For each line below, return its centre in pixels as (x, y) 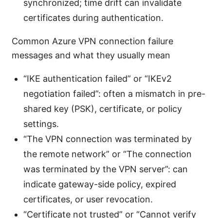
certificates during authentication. (93, 18)
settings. (41, 124)
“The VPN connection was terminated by (108, 139)
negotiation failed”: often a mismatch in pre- (114, 94)
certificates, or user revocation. (88, 200)
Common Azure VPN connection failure (92, 41)
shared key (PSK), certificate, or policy (103, 109)
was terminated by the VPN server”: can (106, 169)
